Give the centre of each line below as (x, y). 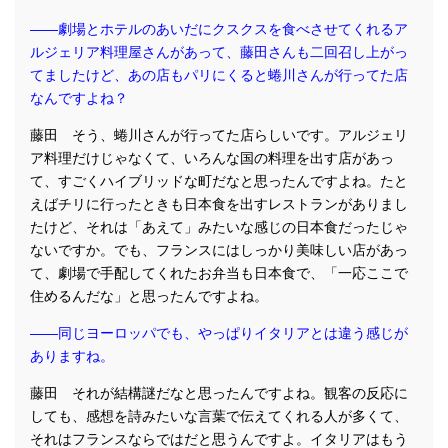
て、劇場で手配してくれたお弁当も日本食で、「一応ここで (219, 273)
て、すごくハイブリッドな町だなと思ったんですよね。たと (219, 181)
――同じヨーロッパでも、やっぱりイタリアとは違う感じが (219, 333)
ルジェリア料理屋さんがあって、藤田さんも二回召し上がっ (219, 52)
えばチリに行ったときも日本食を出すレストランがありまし (219, 204)
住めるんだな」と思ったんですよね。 (149, 296)
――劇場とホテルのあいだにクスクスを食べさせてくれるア (219, 29)
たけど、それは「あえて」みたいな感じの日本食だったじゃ (219, 227)
